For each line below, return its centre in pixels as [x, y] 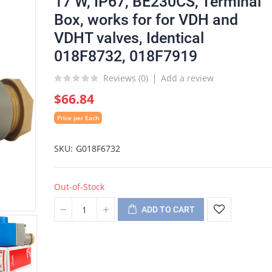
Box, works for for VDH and [146, 20]
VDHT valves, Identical [129, 38]
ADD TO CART [168, 209]
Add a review [187, 78]
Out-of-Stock [79, 187]
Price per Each [78, 118]
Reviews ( [122, 78]
